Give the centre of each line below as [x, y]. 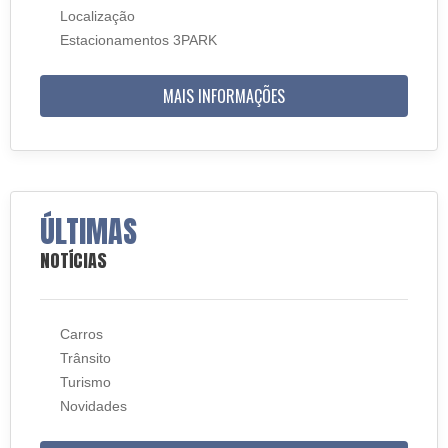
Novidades [93, 406]
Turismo [85, 382]
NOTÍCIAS [73, 260]
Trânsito [85, 358]
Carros [81, 334]
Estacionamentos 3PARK [138, 40]
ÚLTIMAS [88, 231]
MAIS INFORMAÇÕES [224, 96]
